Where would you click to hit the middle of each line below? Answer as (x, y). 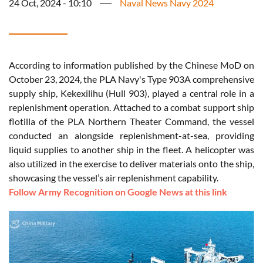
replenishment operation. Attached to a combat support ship (131, 107)
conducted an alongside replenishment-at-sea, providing (131, 136)
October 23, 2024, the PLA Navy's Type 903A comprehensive (131, 79)
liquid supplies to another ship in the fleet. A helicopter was (131, 150)
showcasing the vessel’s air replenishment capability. (114, 178)
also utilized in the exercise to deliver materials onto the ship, (131, 164)
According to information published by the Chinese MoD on (131, 65)
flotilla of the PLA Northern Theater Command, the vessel (131, 122)
